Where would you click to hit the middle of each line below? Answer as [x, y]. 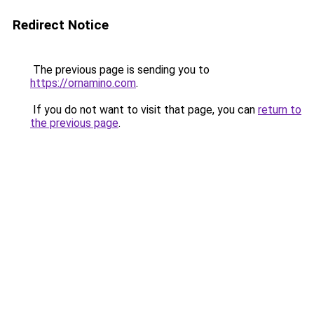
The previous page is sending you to [120, 70]
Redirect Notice [61, 25]
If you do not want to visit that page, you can [144, 110]
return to [280, 110]
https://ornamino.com [83, 83]
